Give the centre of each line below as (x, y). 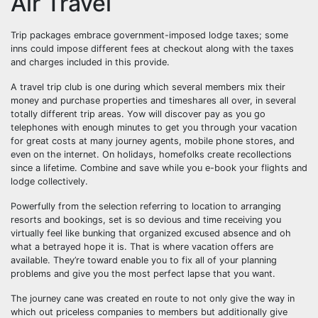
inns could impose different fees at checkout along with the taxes (152, 49)
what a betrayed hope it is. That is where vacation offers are (142, 247)
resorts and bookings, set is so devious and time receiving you (146, 220)
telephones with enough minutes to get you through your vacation (154, 127)
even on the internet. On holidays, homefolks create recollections (151, 154)
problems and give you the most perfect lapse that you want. (143, 274)
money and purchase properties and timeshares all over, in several (153, 100)
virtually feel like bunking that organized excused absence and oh (151, 233)
